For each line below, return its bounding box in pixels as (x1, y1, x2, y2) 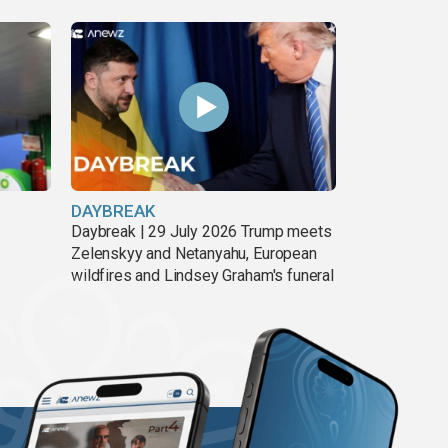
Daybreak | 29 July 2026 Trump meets (71, 222, 332, 242)
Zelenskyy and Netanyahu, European (71, 244, 317, 264)
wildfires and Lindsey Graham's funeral (71, 266, 334, 286)
